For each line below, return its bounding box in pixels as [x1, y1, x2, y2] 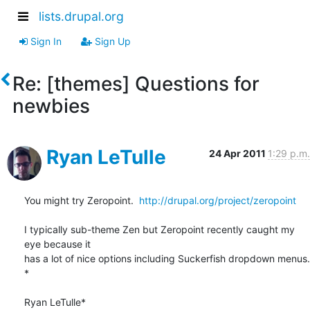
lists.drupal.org [39, 9, 124, 24]
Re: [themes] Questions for [12, 71, 259, 95]
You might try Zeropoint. [24, 194, 139, 206]
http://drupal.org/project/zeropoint [139, 194, 296, 206]
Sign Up [92, 35, 131, 47]
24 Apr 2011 [209, 147, 268, 159]
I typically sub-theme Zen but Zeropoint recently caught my [24, 223, 295, 235]
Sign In [28, 35, 62, 47]
